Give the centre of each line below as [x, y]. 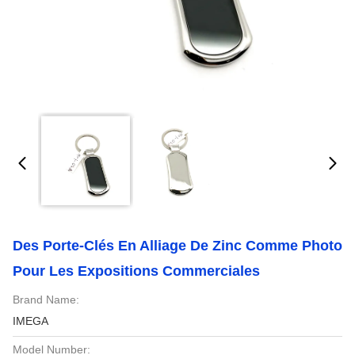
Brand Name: [46, 300]
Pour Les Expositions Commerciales [136, 271]
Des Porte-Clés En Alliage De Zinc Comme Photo [177, 246]
